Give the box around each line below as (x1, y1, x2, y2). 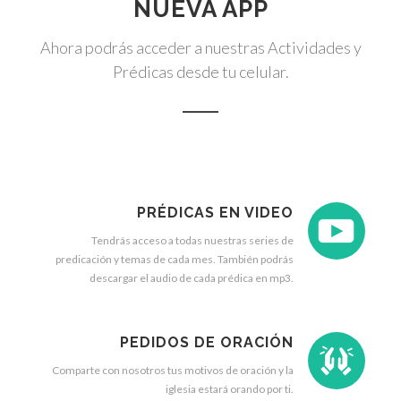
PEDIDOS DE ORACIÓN (120, 334, 294, 351)
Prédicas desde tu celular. (112, 62, 289, 81)
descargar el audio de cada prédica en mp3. (90, 271, 294, 285)
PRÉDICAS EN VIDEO (137, 204, 294, 221)
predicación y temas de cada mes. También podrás (55, 252, 294, 266)
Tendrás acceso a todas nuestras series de (91, 234, 294, 247)
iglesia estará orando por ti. (166, 382, 294, 396)
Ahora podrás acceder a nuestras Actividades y (39, 38, 362, 57)
